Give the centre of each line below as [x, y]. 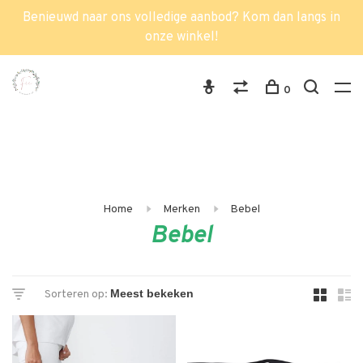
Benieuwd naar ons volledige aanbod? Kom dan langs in [181, 18]
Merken [181, 209]
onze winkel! [181, 37]
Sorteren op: [76, 295]
